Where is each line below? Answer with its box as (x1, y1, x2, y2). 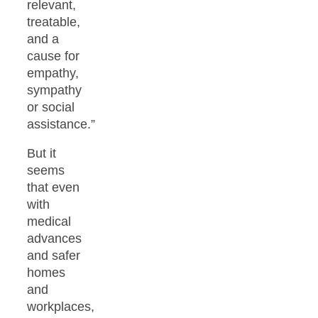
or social (27, 99, 75, 114)
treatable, (27, 14, 80, 29)
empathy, (27, 65, 79, 80)
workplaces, (27, 300, 94, 314)
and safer (27, 248, 80, 263)
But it (27, 146, 56, 161)
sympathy (27, 82, 82, 97)
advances (27, 231, 82, 246)
